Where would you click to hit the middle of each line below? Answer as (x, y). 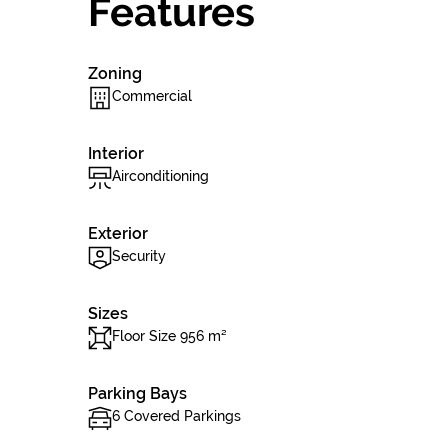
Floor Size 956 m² (169, 336)
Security (139, 256)
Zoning (115, 73)
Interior (116, 153)
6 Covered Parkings (176, 416)
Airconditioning (160, 176)
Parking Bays (137, 393)
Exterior (118, 233)
